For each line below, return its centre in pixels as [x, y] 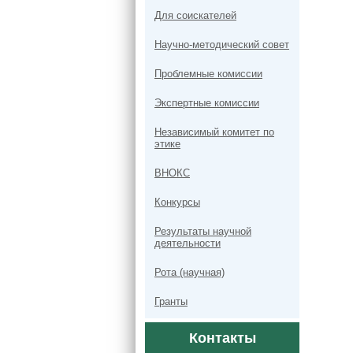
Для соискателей [195, 15]
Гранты [171, 301]
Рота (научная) [190, 272]
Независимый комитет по [214, 132]
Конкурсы [177, 202]
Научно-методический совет [222, 45]
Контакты [222, 338]
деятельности [188, 243]
